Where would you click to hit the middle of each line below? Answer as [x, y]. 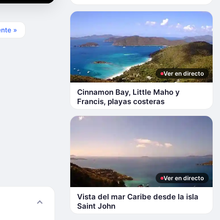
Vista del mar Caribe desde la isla [138, 197]
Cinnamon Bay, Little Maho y [128, 92]
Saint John [96, 206]
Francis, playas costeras [121, 101]
